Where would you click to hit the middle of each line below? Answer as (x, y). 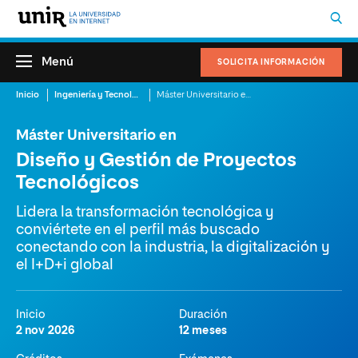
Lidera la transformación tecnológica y (145, 213)
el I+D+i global (65, 265)
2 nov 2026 (45, 331)
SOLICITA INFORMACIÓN (271, 62)
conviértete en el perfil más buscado (138, 230)
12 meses (203, 331)
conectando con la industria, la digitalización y (173, 248)
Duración (203, 315)
